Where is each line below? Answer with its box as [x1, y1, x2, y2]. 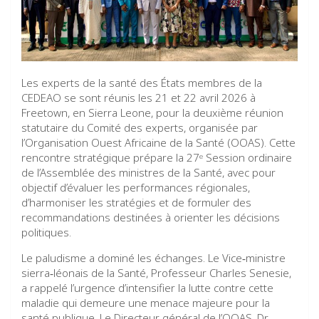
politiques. [21, 224, 71, 239]
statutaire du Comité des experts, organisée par [21, 120, 258, 135]
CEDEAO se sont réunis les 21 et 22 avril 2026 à [21, 90, 256, 105]
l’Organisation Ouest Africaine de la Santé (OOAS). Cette [21, 135, 296, 150]
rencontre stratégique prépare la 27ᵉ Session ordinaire [21, 150, 292, 164]
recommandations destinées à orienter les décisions [21, 209, 280, 224]
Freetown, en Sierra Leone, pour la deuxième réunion [21, 105, 283, 120]
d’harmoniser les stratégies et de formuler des [21, 194, 251, 209]
